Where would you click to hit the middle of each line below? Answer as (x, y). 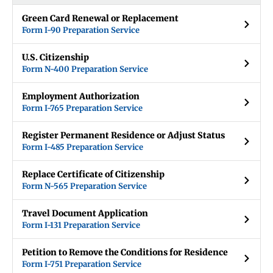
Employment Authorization (81, 97)
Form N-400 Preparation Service (85, 69)
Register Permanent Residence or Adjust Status (123, 136)
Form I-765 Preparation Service (82, 108)
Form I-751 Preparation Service (82, 264)
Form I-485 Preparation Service (83, 147)
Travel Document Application (85, 214)
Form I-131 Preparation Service (81, 225)
